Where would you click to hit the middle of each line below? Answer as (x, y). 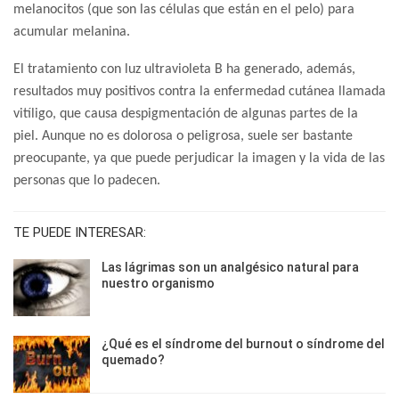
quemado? (133, 359)
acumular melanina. (72, 33)
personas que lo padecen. (87, 181)
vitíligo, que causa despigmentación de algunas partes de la (186, 114)
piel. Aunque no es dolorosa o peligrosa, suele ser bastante (183, 137)
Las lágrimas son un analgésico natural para (230, 268)
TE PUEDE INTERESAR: (80, 233)
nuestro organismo (158, 284)
